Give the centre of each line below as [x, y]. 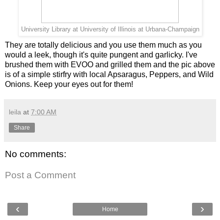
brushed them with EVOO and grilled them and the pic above [110, 64]
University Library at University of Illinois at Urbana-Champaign [110, 29]
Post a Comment [40, 175]
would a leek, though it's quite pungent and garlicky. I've [101, 55]
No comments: [36, 154]
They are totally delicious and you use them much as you [103, 45]
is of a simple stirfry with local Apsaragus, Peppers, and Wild [109, 74]
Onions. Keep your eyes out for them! [69, 84]
